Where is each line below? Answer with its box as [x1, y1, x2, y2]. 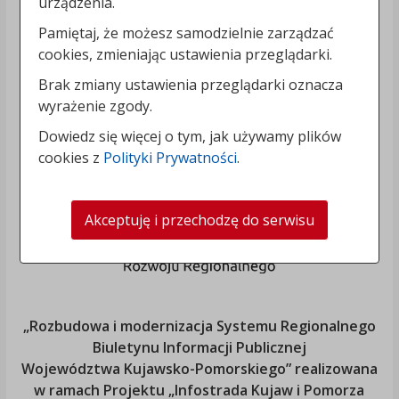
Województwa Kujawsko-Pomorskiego [20, 359, 286, 379]
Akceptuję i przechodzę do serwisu [85, 209, 314, 230]
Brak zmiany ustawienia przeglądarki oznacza [38, 74, 344, 94]
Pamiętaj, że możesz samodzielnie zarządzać [38, 22, 335, 43]
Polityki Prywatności [103, 147, 238, 167]
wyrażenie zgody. [38, 95, 153, 116]
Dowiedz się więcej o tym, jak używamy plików [38, 126, 342, 146]
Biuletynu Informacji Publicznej [92, 338, 306, 358]
